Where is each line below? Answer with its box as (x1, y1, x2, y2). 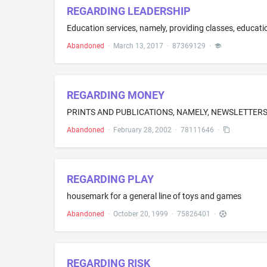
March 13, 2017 (113, 42, 163, 50)
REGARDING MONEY (67, 89, 164, 101)
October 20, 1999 (113, 210, 168, 218)
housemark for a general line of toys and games (67, 191, 241, 201)
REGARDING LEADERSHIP (67, 5, 191, 17)
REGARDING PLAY (67, 173, 154, 185)
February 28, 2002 (113, 126, 172, 134)
